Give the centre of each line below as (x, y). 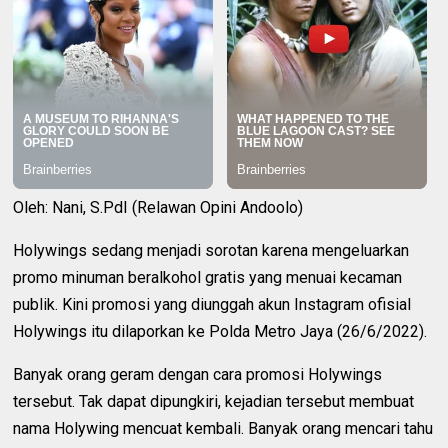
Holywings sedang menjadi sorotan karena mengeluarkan (211, 251)
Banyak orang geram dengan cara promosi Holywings (198, 375)
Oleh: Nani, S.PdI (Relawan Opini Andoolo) (158, 208)
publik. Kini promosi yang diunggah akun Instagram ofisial (212, 305)
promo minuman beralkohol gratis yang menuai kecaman (208, 278)
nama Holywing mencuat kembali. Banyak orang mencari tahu (223, 429)
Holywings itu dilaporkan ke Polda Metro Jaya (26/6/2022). (220, 332)
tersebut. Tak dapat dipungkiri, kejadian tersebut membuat (214, 402)
